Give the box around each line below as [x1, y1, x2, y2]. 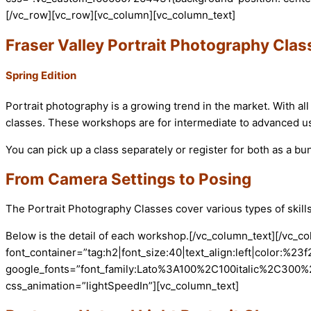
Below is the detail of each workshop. [6, 228, 189, 242]
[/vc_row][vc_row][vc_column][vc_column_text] [6, 8, 235, 22]
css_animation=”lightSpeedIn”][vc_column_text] [6, 278, 239, 292]
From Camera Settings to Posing [6, 169, 255, 189]
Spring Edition [6, 68, 76, 82]
